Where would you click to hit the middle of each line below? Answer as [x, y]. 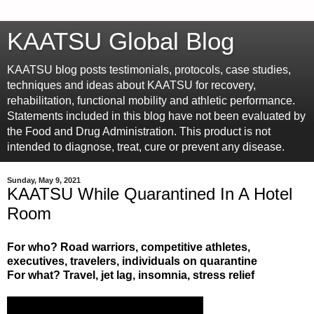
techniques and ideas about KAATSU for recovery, [131, 85]
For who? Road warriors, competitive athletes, [129, 247]
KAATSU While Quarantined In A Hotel [150, 194]
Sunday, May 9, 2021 [44, 180]
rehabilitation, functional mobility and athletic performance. [151, 101]
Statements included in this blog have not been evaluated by [156, 116]
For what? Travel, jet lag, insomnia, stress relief [131, 275]
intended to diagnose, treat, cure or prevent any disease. [146, 147]
